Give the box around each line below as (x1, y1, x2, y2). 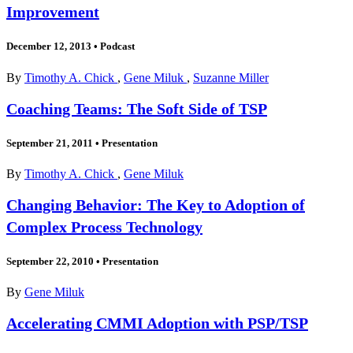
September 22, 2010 (6, 255, 94, 268)
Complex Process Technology (6, 217, 203, 236)
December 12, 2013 (6, 40, 91, 53)
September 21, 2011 (6, 136, 93, 149)
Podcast (98, 40, 135, 53)
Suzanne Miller (193, 70, 269, 84)
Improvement (6, 3, 99, 21)
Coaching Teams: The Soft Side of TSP (6, 99, 267, 117)
